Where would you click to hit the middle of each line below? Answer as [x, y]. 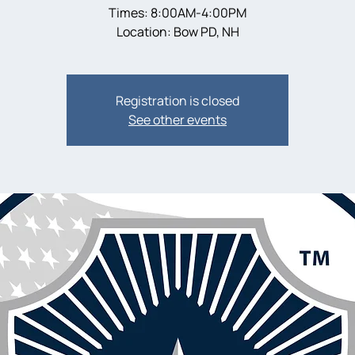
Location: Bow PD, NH [177, 32]
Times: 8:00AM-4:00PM [177, 13]
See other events [177, 120]
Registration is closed [177, 101]
